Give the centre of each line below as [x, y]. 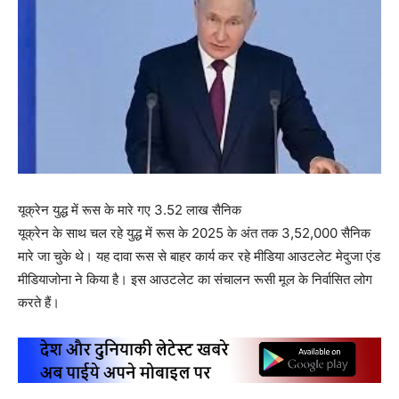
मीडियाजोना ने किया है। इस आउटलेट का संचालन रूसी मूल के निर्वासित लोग [195, 280]
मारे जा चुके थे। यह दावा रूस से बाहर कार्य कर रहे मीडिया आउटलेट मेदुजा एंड [199, 256]
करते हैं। [39, 303]
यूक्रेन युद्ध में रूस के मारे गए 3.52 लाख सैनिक [130, 210]
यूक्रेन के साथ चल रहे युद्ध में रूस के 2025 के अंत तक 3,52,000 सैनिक [194, 233]
